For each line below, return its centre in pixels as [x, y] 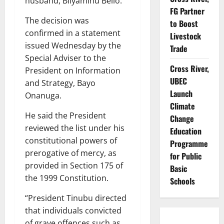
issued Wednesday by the [73, 45]
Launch [181, 93]
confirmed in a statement [73, 33]
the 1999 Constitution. [67, 178]
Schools [182, 181]
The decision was [57, 20]
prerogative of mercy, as [71, 153]
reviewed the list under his [75, 128]
